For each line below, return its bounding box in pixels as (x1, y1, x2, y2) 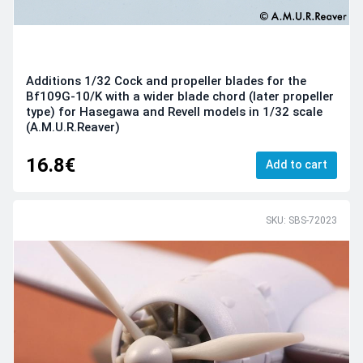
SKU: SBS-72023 (266, 215, 337, 227)
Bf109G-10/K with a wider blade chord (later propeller (26, 89, 334, 105)
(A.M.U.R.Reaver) (26, 120, 120, 135)
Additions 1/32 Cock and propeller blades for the (26, 74, 306, 89)
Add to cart (266, 157, 327, 171)
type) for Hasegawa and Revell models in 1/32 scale (26, 105, 322, 120)
